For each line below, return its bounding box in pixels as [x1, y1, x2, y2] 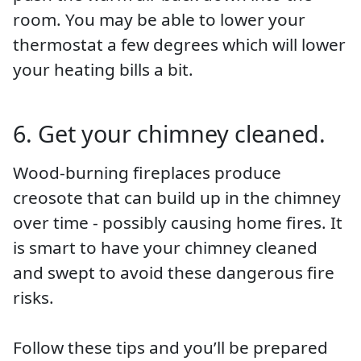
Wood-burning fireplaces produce [13, 160, 281, 184]
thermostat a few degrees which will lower [13, 32, 346, 56]
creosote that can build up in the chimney [13, 185, 341, 209]
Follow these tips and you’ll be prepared [13, 335, 328, 359]
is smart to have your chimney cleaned [13, 235, 317, 259]
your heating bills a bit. [13, 57, 193, 81]
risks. [13, 285, 54, 309]
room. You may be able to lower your [13, 7, 305, 31]
